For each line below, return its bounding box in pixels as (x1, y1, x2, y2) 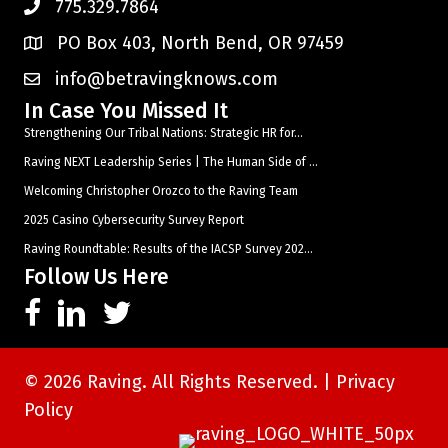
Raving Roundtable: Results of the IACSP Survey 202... (24, 242, 313, 257)
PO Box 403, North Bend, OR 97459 (57, 32, 344, 55)
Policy (24, 399, 73, 422)
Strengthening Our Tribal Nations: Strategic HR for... (24, 126, 303, 141)
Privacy (336, 371, 395, 394)
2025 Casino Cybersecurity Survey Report (24, 213, 244, 228)
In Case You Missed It (24, 98, 228, 125)
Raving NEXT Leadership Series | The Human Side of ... (24, 155, 318, 170)
